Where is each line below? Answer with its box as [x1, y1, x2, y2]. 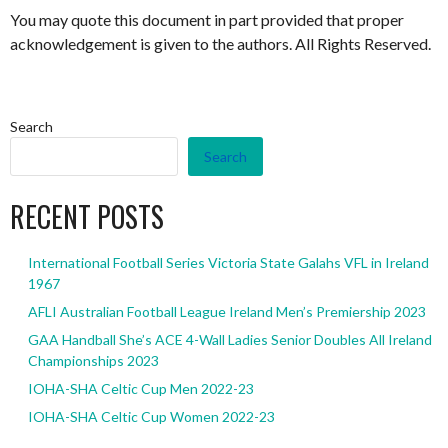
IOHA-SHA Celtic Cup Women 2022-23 [27, 407, 275, 425]
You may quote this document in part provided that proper [10, 9, 404, 29]
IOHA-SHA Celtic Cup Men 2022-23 [27, 379, 254, 397]
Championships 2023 [27, 351, 159, 369]
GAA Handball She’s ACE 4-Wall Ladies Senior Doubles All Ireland [27, 330, 432, 348]
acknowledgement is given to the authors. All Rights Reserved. [10, 33, 431, 53]
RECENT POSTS [10, 195, 164, 237]
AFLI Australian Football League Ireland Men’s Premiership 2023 [27, 302, 426, 320]
